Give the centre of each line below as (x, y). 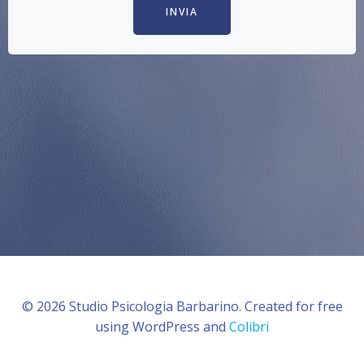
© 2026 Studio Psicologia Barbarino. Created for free (182, 306)
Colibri (249, 327)
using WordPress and (162, 327)
